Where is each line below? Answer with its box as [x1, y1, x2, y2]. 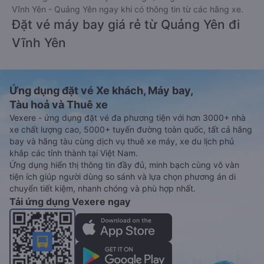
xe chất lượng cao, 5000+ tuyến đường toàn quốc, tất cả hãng [9, 124, 252, 135]
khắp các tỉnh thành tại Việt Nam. [9, 148, 138, 159]
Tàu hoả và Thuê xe [9, 98, 108, 111]
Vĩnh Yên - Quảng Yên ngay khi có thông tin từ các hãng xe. [12, 4, 243, 15]
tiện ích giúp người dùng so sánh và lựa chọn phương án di [9, 171, 236, 182]
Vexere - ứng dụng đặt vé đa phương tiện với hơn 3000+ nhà [9, 113, 246, 123]
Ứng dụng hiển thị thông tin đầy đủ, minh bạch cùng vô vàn [9, 160, 239, 170]
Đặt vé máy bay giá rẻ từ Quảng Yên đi [12, 17, 240, 32]
